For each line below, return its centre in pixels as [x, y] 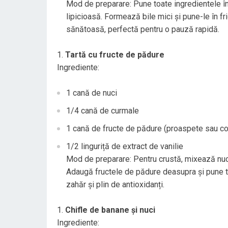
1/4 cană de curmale [103, 111]
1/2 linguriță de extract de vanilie [125, 146]
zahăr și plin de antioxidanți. [115, 184]
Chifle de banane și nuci [110, 210]
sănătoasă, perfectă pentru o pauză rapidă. [143, 29]
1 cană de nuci [92, 93]
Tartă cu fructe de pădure [115, 55]
